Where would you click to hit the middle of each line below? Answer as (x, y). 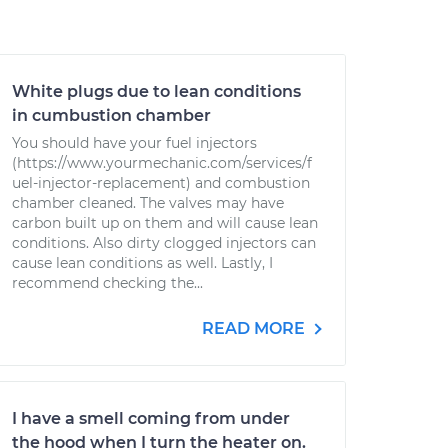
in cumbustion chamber (111, 115)
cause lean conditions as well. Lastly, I (142, 263)
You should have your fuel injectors (134, 143)
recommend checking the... (107, 283)
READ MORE (255, 328)
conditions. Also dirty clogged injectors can (164, 243)
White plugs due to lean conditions (156, 91)
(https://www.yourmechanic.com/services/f (162, 163)
